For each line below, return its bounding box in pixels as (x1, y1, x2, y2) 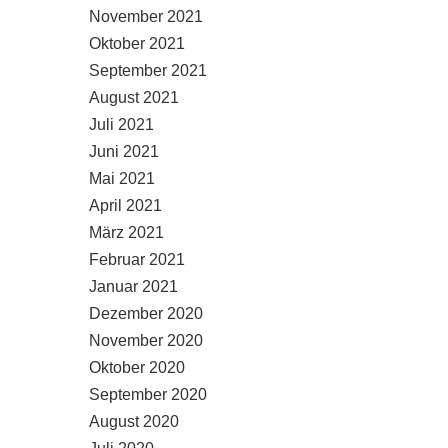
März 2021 (89, 224, 164, 241)
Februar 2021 (89, 251, 185, 268)
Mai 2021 (89, 170, 155, 187)
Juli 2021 (89, 116, 154, 133)
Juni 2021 (89, 143, 159, 160)
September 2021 (89, 62, 207, 79)
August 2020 (89, 413, 179, 430)
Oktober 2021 (89, 35, 185, 52)
